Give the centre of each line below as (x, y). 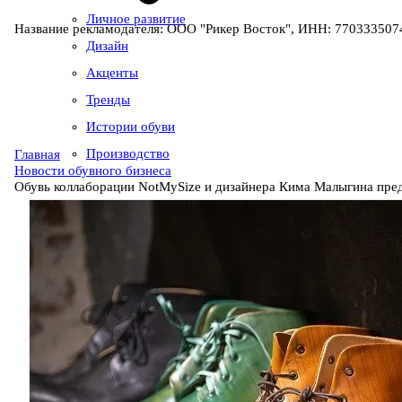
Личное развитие (136, 19)
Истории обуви (131, 127)
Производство (128, 153)
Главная (37, 154)
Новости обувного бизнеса (93, 170)
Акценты (112, 73)
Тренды (108, 100)
